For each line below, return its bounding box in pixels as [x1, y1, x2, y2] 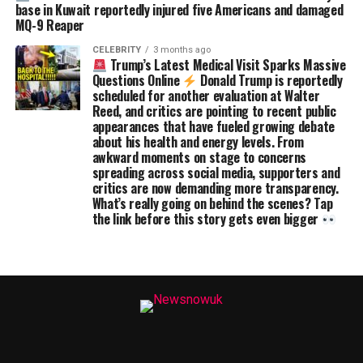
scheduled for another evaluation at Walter [92, 86, 320, 106]
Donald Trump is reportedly [197, 70, 343, 91]
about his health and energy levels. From [92, 132, 304, 152]
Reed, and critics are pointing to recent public [92, 101, 336, 122]
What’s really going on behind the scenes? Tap [92, 194, 333, 214]
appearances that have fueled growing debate [92, 117, 335, 137]
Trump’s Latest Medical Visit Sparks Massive [106, 55, 346, 75]
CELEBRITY [92, 45, 141, 56]
